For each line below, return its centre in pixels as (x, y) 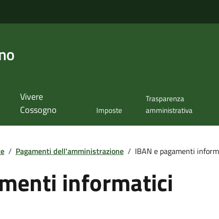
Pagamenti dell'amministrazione (69, 151)
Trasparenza (165, 99)
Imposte (109, 110)
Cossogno (38, 110)
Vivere (31, 97)
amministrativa (169, 110)
